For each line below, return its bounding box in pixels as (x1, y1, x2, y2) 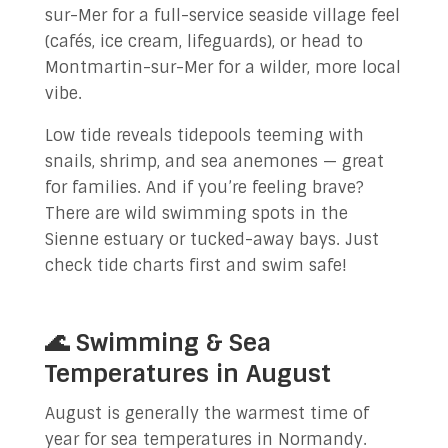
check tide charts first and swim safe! (44, 255, 347, 276)
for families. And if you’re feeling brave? (44, 177, 364, 198)
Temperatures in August (44, 358, 331, 389)
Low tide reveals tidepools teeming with (44, 125, 364, 146)
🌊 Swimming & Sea (44, 327, 271, 358)
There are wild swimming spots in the (44, 203, 348, 224)
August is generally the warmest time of (44, 403, 369, 424)
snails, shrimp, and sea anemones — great (44, 151, 384, 172)
